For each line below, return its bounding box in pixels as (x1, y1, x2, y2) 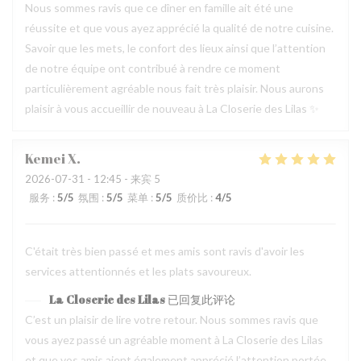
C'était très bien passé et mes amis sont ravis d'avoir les (25, 244, 305, 258)
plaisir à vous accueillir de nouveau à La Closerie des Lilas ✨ (25, 102, 319, 115)
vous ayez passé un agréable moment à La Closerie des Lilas (25, 333, 323, 346)
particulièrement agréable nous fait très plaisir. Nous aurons (25, 81, 324, 95)
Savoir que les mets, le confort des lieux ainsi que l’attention (25, 41, 326, 55)
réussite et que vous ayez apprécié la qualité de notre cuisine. (25, 21, 334, 35)
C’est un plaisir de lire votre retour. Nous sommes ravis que (25, 313, 318, 326)
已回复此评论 (168, 292, 235, 307)
